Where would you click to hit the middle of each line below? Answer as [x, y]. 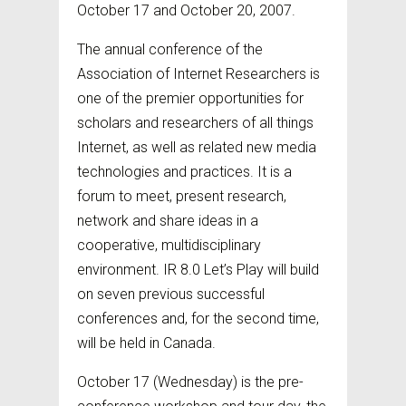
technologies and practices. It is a [184, 172]
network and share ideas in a [167, 221]
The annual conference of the [169, 49]
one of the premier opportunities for [190, 98]
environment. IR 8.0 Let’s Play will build [198, 270]
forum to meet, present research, [181, 196]
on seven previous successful [170, 294]
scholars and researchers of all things [195, 123]
